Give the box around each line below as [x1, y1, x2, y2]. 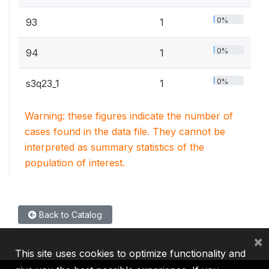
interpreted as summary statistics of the [25, 141, 204, 153]
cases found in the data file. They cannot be [25, 125, 225, 138]
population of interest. [25, 156, 125, 169]
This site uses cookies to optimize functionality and [15, 247, 246, 259]
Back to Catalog [37, 209, 102, 220]
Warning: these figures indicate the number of [25, 109, 233, 122]
